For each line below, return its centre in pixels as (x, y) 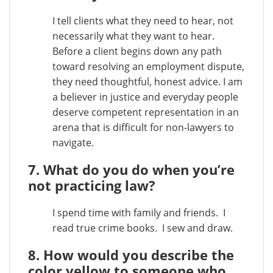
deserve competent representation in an (146, 112)
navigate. (73, 143)
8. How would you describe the (131, 255)
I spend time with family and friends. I (139, 213)
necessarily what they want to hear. (133, 36)
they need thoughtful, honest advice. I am (147, 82)
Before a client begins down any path (137, 51)
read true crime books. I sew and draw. (143, 228)
